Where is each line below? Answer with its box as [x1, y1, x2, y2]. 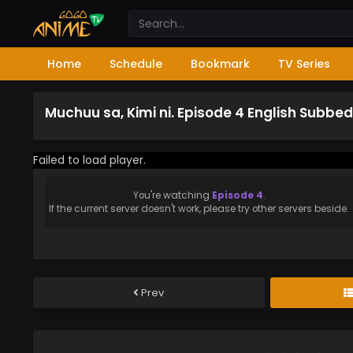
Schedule [110, 56, 162, 72]
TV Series [278, 56, 330, 72]
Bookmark [191, 56, 250, 72]
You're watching [132, 188, 212, 202]
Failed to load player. [33, 152, 146, 168]
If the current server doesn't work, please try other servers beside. [49, 202, 349, 215]
